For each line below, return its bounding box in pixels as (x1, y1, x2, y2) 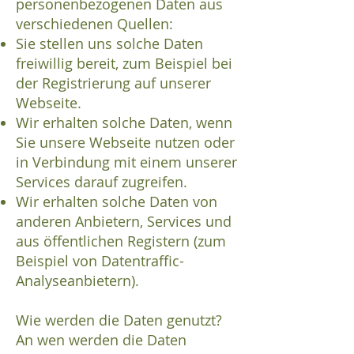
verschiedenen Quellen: (16, 14, 173, 34)
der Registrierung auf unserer (16, 73, 211, 93)
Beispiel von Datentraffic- (16, 251, 184, 271)
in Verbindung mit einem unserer (16, 153, 237, 172)
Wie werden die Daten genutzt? (16, 311, 222, 330)
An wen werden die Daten (16, 330, 186, 350)
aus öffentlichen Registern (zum (16, 232, 226, 251)
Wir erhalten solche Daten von (16, 192, 217, 212)
